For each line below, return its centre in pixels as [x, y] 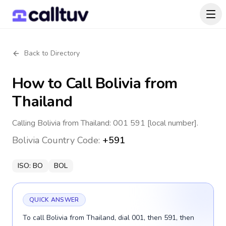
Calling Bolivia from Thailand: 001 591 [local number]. [105, 123]
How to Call [54, 83]
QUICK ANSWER [54, 200]
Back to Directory [52, 53]
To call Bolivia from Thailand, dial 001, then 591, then [108, 218]
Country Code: [71, 140]
